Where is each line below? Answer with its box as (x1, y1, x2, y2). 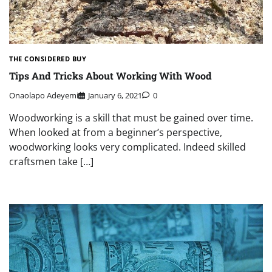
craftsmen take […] (9, 155, 93, 169)
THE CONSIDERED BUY (9, 53, 86, 63)
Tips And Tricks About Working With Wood (9, 69, 212, 82)
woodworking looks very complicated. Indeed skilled (9, 140, 246, 154)
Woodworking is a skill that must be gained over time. (9, 111, 253, 125)
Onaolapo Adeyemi (9, 90, 78, 101)
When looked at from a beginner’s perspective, (9, 126, 222, 140)
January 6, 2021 (88, 90, 142, 101)
